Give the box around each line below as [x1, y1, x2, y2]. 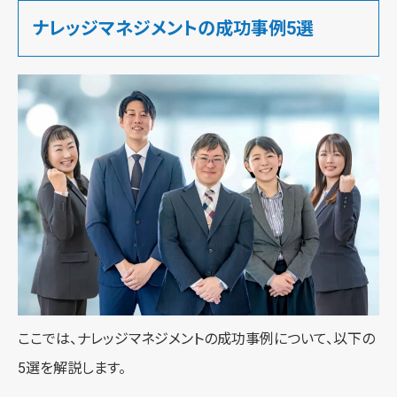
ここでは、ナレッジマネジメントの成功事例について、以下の [18, 330, 375, 347]
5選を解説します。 [18, 359, 126, 377]
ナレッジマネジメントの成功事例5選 [32, 17, 314, 39]
